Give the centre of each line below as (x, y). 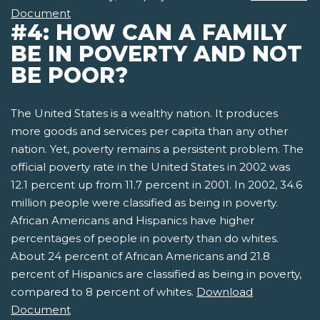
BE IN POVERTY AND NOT (156, 54)
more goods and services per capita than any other (149, 131)
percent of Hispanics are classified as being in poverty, (156, 274)
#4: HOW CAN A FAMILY (149, 33)
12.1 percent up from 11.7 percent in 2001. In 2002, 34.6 (156, 185)
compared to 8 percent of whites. (104, 292)
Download (225, 292)
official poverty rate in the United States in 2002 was (150, 167)
